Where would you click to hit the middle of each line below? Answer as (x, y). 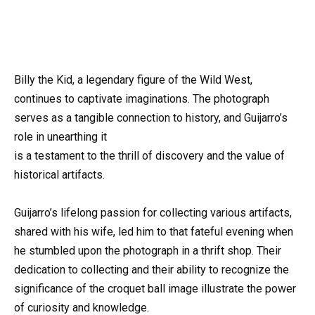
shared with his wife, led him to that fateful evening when (154, 231)
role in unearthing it (60, 136)
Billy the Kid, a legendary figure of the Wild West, (133, 79)
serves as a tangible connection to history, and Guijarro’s (151, 117)
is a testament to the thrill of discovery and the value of (149, 155)
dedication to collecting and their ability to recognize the (152, 269)
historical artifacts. (59, 174)
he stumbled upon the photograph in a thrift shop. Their (148, 250)
